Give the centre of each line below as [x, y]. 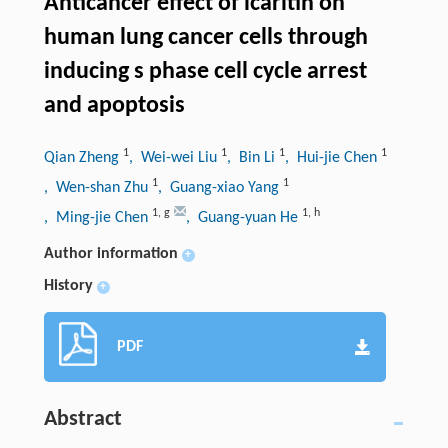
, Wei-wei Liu [174, 157]
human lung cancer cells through [205, 37]
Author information [110, 253]
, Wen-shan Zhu [97, 187]
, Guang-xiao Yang [220, 187]
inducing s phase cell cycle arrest [205, 71]
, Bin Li [252, 157]
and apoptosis [114, 105]
